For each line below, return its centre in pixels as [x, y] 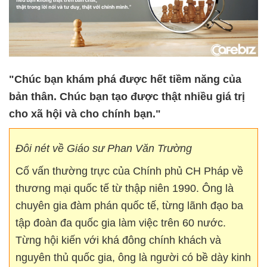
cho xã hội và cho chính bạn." [85, 114]
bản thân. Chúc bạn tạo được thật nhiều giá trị [127, 97]
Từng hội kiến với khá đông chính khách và [118, 240]
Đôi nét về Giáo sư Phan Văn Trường [104, 149]
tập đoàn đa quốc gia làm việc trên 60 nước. [121, 223]
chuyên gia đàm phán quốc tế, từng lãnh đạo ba [129, 206]
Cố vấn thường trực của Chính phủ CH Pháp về [129, 171]
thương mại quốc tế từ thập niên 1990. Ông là [125, 189]
